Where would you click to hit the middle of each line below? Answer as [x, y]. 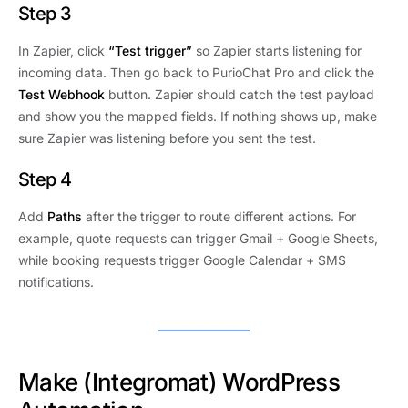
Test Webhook [61, 95]
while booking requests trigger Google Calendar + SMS [182, 260]
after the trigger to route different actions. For [219, 217]
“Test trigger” [150, 51]
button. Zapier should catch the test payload [240, 95]
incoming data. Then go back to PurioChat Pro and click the [196, 73]
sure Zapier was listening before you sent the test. [167, 138]
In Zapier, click [63, 51]
